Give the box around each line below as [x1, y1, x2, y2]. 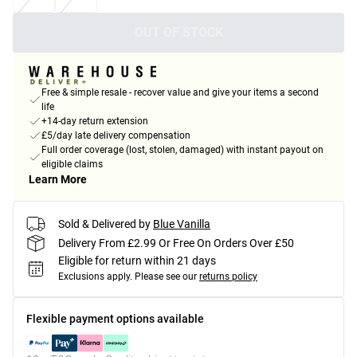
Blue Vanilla [153, 217, 210, 230]
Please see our [135, 271, 197, 283]
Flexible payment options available [26, 312, 204, 326]
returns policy [199, 271, 257, 283]
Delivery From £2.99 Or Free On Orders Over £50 [58, 236, 294, 249]
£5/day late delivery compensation [41, 130, 190, 142]
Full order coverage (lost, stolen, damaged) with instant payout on [41, 144, 324, 156]
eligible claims [41, 159, 103, 171]
